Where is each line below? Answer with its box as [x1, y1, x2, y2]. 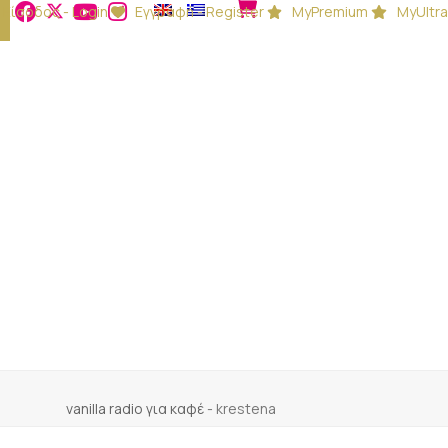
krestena [216, 399, 276, 418]
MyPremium [292, 2, 369, 21]
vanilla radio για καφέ [66, 399, 204, 418]
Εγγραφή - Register [134, 2, 264, 21]
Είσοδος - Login [2, 2, 108, 21]
